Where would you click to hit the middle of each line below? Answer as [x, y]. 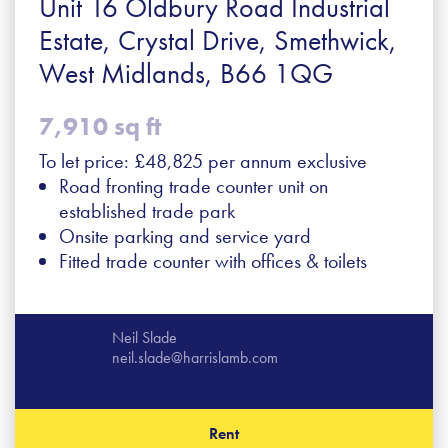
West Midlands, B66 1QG [186, 73]
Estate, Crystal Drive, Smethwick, [218, 40]
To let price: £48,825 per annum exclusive [203, 160]
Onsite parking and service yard [185, 235]
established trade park [147, 210]
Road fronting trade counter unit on [193, 185]
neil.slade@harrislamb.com [195, 357]
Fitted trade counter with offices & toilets [213, 260]
